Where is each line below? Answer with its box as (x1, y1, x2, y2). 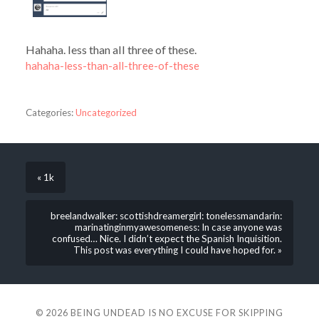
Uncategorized (75, 107, 137, 119)
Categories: (25, 107, 73, 119)
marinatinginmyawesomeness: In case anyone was (75, 221, 283, 233)
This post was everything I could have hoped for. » (73, 244, 283, 256)
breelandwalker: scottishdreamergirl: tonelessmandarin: (51, 209, 283, 221)
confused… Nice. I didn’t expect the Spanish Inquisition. (52, 232, 283, 244)
